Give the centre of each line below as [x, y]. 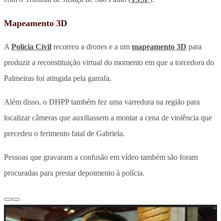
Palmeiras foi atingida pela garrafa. [58, 78]
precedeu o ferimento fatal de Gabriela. [64, 133]
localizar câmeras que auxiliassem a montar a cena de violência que [108, 117]
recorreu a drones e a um [92, 46]
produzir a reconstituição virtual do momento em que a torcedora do [109, 62]
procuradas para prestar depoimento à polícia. [74, 173]
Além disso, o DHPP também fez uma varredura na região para [102, 102]
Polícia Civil [31, 46]
